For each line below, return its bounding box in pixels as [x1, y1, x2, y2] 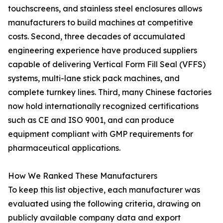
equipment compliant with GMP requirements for [8, 129, 193, 139]
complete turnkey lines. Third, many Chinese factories [8, 87, 212, 97]
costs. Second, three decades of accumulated [8, 31, 185, 41]
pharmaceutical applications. [8, 143, 120, 153]
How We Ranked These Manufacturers [8, 171, 157, 181]
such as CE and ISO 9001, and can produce [8, 115, 174, 125]
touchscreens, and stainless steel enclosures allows [8, 3, 202, 13]
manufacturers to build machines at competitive [8, 17, 193, 27]
